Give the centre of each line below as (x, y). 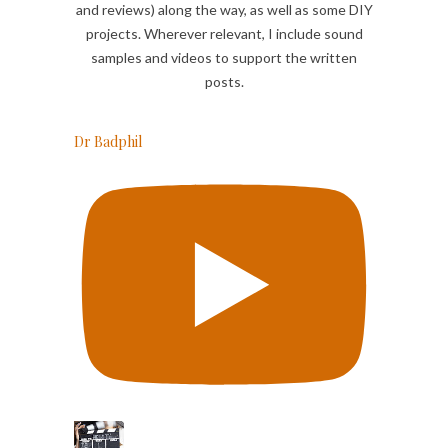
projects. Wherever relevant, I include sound (224, 34)
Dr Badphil (108, 142)
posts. (224, 82)
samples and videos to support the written (224, 58)
